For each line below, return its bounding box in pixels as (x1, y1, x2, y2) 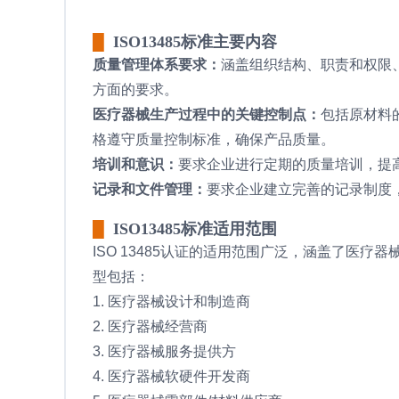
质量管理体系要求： (93, 56, 221, 72)
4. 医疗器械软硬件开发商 (93, 368, 250, 384)
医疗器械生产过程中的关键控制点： (93, 106, 321, 122)
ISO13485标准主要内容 (113, 32, 277, 51)
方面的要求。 (93, 81, 178, 97)
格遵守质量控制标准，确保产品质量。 (93, 131, 335, 147)
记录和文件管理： (93, 181, 207, 197)
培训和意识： (93, 156, 178, 172)
